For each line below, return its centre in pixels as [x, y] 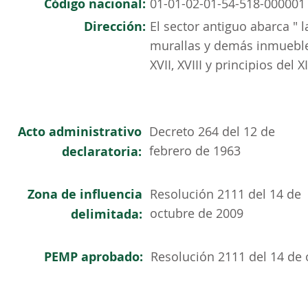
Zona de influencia [85, 194]
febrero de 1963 [195, 151]
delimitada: [107, 214]
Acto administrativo [80, 132]
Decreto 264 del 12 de [212, 131]
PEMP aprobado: [93, 257]
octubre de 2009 [197, 213]
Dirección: [115, 26]
